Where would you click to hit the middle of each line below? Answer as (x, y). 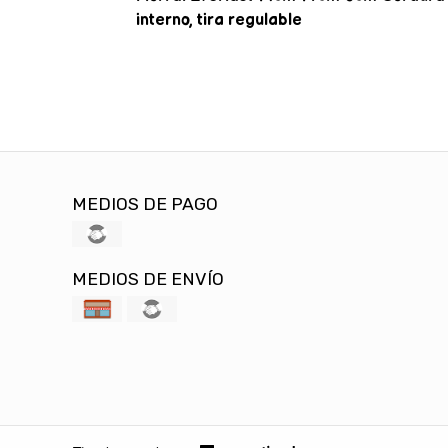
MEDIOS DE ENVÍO (148, 279)
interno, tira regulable (218, 20)
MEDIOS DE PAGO (145, 204)
